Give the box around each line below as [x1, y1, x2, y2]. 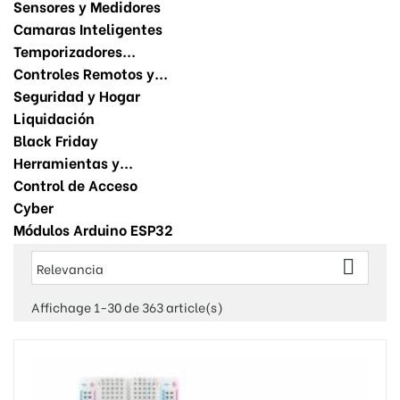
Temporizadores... [13, 40, 136, 61]
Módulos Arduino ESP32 [13, 219, 173, 239]
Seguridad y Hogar [13, 85, 140, 105]
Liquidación [13, 107, 95, 128]
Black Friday [13, 129, 98, 150]
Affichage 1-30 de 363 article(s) [31, 297, 223, 316]
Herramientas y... [13, 152, 133, 172]
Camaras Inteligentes [13, 18, 162, 38]
